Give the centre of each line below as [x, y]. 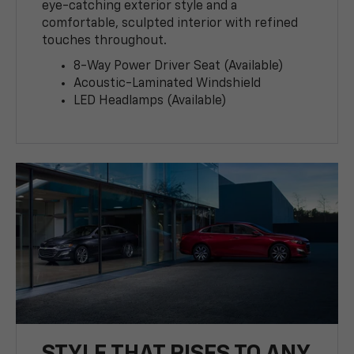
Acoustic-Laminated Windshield [168, 84]
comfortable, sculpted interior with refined [170, 24]
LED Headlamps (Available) [151, 102]
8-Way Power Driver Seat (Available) [179, 67]
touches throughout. [105, 41]
